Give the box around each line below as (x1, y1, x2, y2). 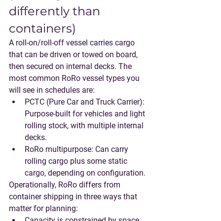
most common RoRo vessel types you (9, 74, 142, 83)
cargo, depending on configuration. (25, 168, 146, 178)
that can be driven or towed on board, (9, 50, 140, 59)
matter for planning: (9, 204, 78, 213)
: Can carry (91, 145, 130, 154)
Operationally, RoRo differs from (9, 180, 122, 189)
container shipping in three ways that (9, 192, 139, 201)
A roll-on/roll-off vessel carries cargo (9, 38, 137, 47)
